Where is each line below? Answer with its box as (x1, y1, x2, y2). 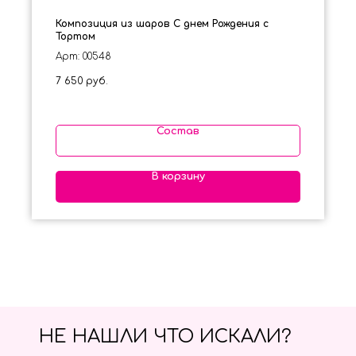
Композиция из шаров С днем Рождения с (56, 17, 269, 29)
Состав (157, 126, 199, 137)
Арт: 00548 (56, 50, 111, 62)
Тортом (56, 30, 95, 42)
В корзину (151, 171, 205, 183)
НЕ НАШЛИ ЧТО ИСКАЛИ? (39, 327, 292, 347)
